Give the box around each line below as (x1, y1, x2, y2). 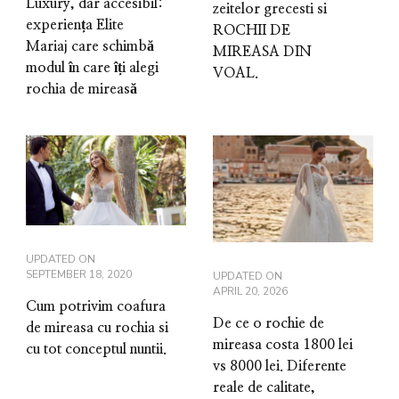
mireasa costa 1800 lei (213, 337, 353, 352)
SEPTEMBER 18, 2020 (26, 266, 132, 281)
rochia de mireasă (26, 81, 137, 96)
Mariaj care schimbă (26, 38, 154, 53)
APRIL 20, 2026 (213, 283, 288, 298)
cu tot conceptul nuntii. (26, 341, 167, 356)
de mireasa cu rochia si (26, 320, 168, 335)
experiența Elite (26, 17, 124, 32)
